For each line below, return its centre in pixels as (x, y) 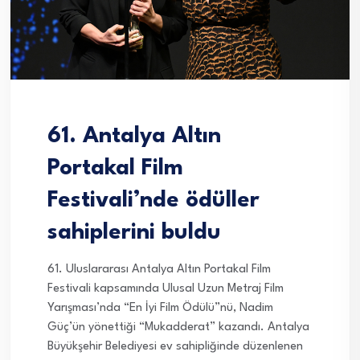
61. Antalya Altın (134, 137)
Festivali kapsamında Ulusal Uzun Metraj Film (166, 289)
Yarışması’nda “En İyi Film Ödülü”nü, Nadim (160, 309)
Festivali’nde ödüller (153, 201)
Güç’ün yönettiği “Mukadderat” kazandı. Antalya (178, 328)
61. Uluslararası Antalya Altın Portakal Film (159, 270)
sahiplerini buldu (134, 233)
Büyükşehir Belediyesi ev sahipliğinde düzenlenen (175, 347)
